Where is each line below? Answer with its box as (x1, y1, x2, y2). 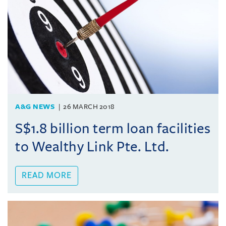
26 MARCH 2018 (63, 102, 115, 110)
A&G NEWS (15, 102, 54, 110)
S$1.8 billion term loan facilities (15, 121, 210, 136)
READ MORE (22, 171, 72, 180)
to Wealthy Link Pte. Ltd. (15, 139, 169, 154)
